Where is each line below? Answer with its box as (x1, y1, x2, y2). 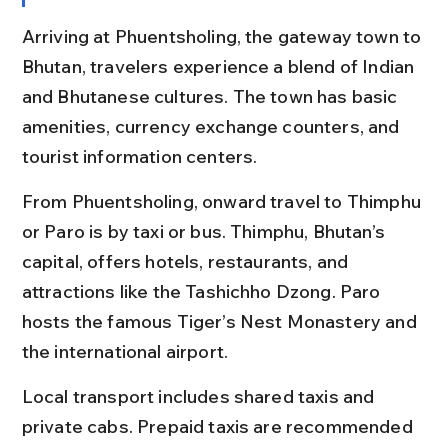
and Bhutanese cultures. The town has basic (21, 84, 402, 108)
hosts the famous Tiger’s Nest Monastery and (21, 309, 421, 333)
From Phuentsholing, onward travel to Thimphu (21, 189, 426, 213)
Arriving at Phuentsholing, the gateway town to (21, 24, 426, 48)
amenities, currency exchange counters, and (21, 114, 404, 138)
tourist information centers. (21, 144, 258, 168)
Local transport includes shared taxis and (21, 384, 379, 408)
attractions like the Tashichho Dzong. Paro (21, 279, 385, 303)
